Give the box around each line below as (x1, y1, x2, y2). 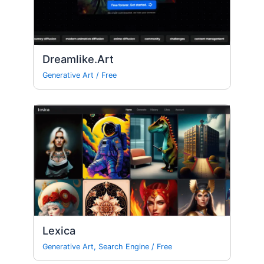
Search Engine (98, 242, 150, 251)
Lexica (42, 223, 76, 237)
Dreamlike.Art (42, 52, 114, 66)
